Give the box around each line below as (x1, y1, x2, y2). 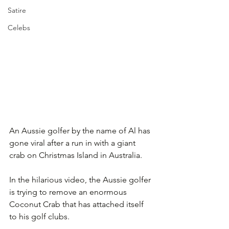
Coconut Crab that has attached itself (9, 199, 146, 209)
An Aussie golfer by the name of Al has (9, 125, 152, 135)
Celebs (8, 23, 30, 32)
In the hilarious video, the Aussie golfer (9, 174, 153, 185)
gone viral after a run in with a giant (9, 138, 138, 148)
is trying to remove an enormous (9, 187, 129, 197)
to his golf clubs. (9, 211, 70, 221)
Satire (8, 6, 26, 15)
